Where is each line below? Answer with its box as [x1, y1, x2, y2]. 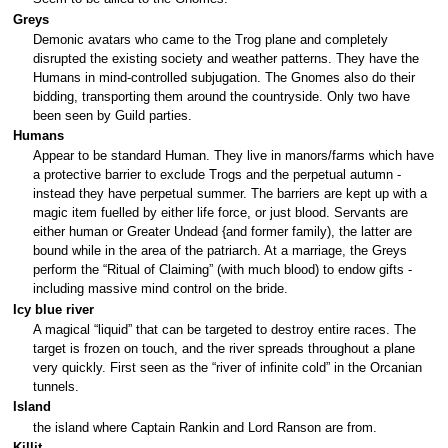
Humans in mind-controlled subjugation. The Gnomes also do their [33, 70, 415, 85]
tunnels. [33, 380, 79, 395]
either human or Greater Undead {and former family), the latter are [33, 225, 412, 240]
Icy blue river [12, 302, 94, 317]
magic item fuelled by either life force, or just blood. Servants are [33, 206, 408, 221]
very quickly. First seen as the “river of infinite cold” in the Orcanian [33, 361, 422, 376]
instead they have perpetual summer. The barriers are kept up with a [33, 187, 427, 202]
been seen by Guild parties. [33, 108, 192, 123]
